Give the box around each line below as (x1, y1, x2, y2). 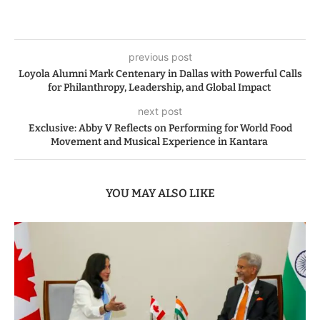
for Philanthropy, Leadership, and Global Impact (47, 81, 273, 94)
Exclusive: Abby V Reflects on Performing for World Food (28, 122, 292, 135)
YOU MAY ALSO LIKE (105, 186, 215, 201)
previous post (128, 51, 192, 64)
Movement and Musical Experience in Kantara (50, 136, 270, 149)
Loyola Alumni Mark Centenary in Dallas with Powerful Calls (18, 68, 302, 81)
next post (138, 105, 182, 118)
